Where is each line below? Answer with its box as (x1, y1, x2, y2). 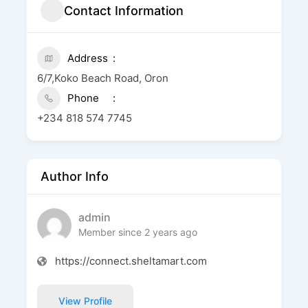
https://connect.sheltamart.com (54, 254, 207, 267)
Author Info (40, 169, 109, 184)
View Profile (58, 294, 112, 307)
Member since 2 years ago (78, 225, 197, 238)
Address (67, 52, 108, 65)
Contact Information (63, 3, 184, 18)
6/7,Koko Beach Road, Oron (36, 71, 168, 85)
